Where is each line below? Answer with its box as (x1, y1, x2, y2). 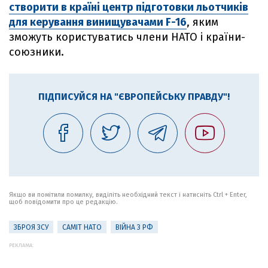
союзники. (9, 45, 64, 59)
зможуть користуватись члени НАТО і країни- (9, 31, 245, 44)
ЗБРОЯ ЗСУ (14, 223, 48, 232)
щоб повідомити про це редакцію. (9, 198, 118, 206)
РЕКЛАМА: (9, 242, 33, 248)
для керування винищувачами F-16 (9, 16, 187, 29)
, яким (187, 16, 218, 29)
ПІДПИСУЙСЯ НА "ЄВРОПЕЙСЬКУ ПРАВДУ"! (38, 91, 230, 102)
